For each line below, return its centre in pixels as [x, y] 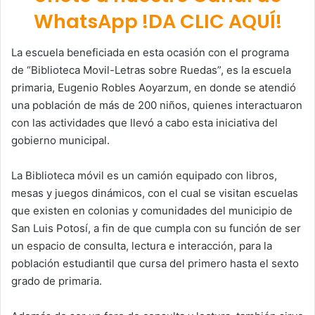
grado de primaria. [57, 281]
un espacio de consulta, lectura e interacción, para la [142, 246]
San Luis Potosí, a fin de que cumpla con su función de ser [156, 229]
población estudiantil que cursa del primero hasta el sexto [155, 264]
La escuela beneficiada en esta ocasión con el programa [150, 53]
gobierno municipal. [60, 141]
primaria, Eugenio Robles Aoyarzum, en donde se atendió [154, 88]
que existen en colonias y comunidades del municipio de [152, 211]
